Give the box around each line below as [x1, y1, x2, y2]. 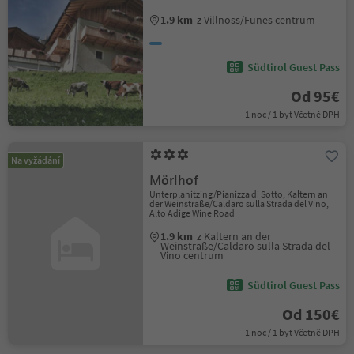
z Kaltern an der [197, 229, 272, 243]
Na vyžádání [11, 154, 60, 166]
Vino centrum [160, 248, 224, 262]
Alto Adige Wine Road [149, 207, 235, 219]
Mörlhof [149, 172, 199, 189]
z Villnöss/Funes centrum [197, 13, 316, 27]
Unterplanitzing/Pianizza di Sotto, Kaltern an [149, 188, 329, 200]
